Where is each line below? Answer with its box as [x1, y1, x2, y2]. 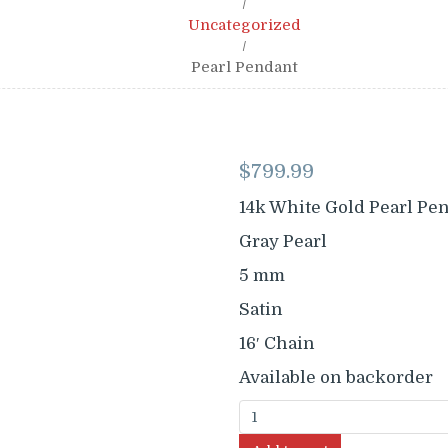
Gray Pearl [239, 232, 327, 251]
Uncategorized [187, 16, 301, 34]
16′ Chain [239, 334, 315, 353]
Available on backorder [239, 368, 433, 387]
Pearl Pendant [190, 58, 298, 76]
